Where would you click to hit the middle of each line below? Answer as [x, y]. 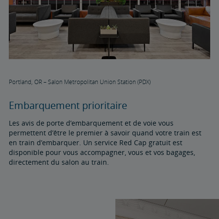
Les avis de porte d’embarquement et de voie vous [91, 123]
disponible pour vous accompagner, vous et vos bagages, [102, 153]
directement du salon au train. [59, 162]
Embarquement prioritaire [68, 106]
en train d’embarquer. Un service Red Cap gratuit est [95, 143]
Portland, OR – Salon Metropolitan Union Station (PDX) [79, 82]
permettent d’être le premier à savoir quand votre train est [105, 133]
